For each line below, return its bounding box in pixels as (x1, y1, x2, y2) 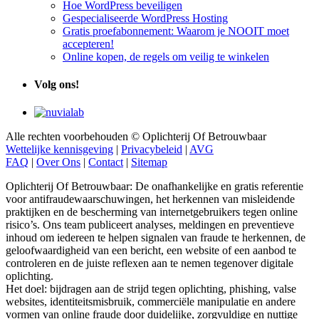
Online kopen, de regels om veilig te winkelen (63, 50, 269, 63)
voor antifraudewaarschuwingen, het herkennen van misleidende (6, 193, 295, 206)
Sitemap (131, 156, 167, 169)
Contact (88, 156, 123, 169)
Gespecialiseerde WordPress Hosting (63, 11, 228, 24)
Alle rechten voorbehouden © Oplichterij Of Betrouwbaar (6, 130, 266, 143)
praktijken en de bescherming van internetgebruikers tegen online (6, 206, 298, 219)
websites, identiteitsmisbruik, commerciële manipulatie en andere (6, 296, 296, 308)
